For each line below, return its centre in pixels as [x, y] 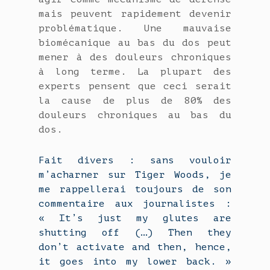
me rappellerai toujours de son [135, 190]
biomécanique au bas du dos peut [135, 43]
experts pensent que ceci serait [135, 86]
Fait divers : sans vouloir [135, 161]
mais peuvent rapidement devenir [135, 14]
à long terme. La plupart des [135, 72]
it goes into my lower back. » [135, 262]
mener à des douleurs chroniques [135, 58]
